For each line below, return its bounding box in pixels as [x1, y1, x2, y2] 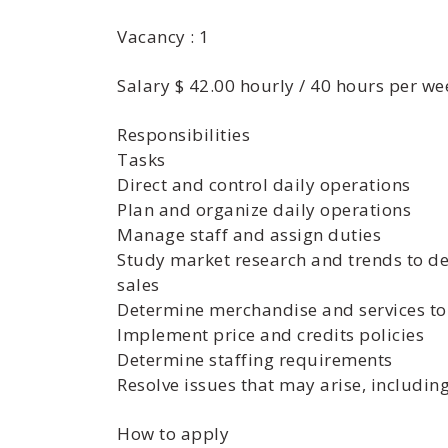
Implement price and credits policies [117, 323, 424, 346]
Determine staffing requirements [117, 348, 393, 371]
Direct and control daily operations [117, 173, 411, 196]
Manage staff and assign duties [117, 223, 381, 246]
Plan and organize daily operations [117, 198, 411, 221]
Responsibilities [117, 123, 250, 146]
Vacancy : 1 [117, 25, 210, 48]
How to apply [117, 422, 229, 445]
